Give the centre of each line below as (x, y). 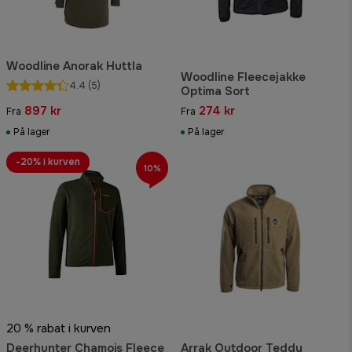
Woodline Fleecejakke (243, 77)
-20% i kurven (48, 161)
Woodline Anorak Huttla (74, 66)
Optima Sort (215, 91)
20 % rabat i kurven (59, 328)
